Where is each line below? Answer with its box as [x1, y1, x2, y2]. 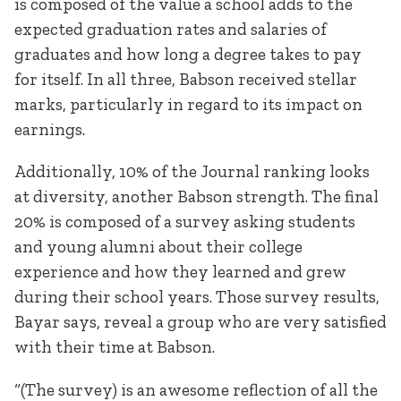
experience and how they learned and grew [14, 261, 346, 283]
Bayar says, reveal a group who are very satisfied [14, 311, 387, 333]
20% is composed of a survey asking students [14, 211, 355, 233]
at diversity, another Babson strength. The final [14, 186, 379, 208]
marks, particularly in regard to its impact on [14, 94, 363, 115]
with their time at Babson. [14, 337, 218, 358]
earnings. [14, 119, 89, 141]
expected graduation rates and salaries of [14, 19, 327, 40]
